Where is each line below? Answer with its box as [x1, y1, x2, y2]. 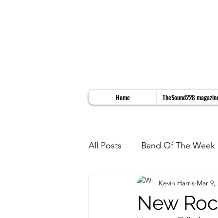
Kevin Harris [159, 178, 195, 187]
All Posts [89, 140, 122, 151]
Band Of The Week [141, 140, 215, 151]
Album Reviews [108, 179, 167, 190]
